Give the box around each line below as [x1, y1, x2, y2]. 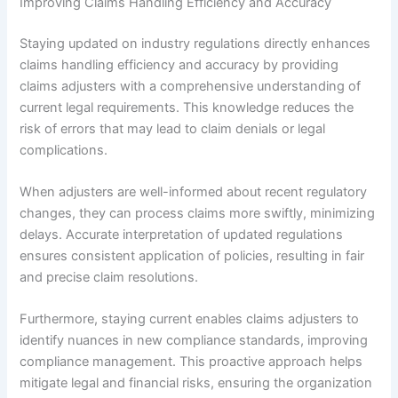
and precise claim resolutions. [20, 268, 199, 285]
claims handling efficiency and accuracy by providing [20, 56, 339, 73]
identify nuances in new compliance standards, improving [20, 332, 369, 349]
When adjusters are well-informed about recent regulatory [20, 183, 368, 200]
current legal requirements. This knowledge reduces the [20, 99, 354, 115]
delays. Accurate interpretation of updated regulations [20, 226, 344, 243]
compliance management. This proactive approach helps [20, 354, 363, 370]
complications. [20, 141, 108, 158]
